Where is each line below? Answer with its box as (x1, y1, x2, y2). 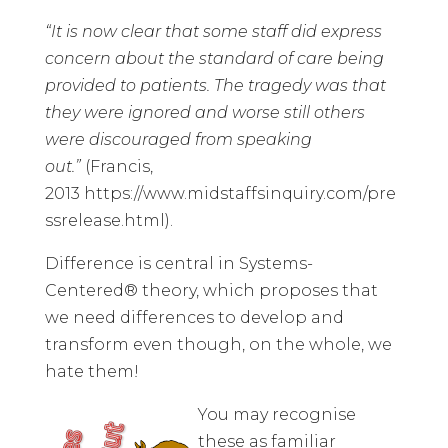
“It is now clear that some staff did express (44, 21, 382, 41)
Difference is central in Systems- (44, 253, 313, 273)
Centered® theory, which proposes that (44, 280, 378, 300)
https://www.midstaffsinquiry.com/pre (83, 183, 396, 203)
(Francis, (80, 156, 153, 176)
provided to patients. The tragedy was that (44, 75, 386, 95)
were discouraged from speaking (44, 129, 312, 149)
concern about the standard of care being (44, 48, 384, 68)
